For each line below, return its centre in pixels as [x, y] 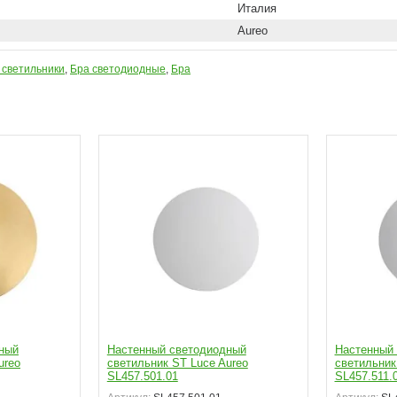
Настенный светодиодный [176, 349]
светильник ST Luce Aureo [177, 362]
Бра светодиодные [118, 69]
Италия [257, 8]
